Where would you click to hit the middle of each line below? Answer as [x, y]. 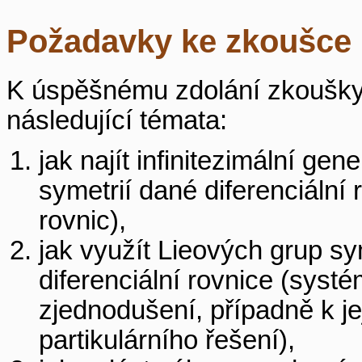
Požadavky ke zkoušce [179, 42]
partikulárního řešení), [167, 341]
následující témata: [117, 121]
